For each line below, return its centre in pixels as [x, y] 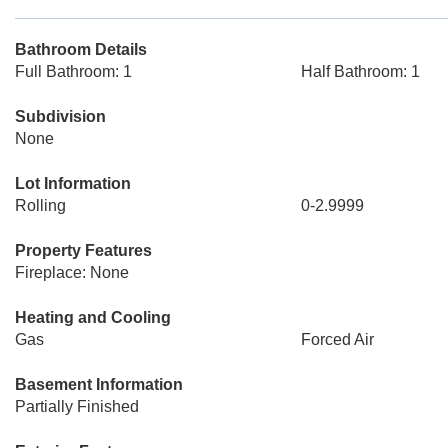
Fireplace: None [72, 272]
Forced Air [337, 339]
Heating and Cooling [93, 317]
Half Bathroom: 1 [360, 71]
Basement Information [99, 384]
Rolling [40, 205]
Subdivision [60, 116]
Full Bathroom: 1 [73, 71]
